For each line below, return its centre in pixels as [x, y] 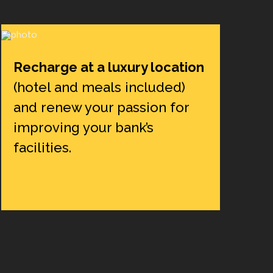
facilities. [43, 147]
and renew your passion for [101, 107]
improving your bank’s [84, 127]
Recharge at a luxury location [109, 67]
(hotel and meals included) [100, 87]
